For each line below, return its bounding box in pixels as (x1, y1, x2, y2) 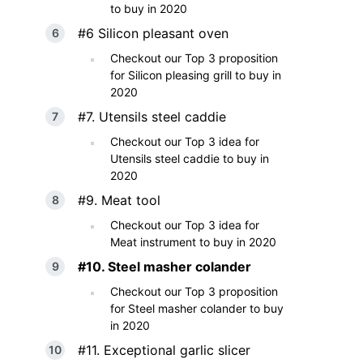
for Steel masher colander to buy (110, 301, 284, 315)
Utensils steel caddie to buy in (110, 152, 269, 165)
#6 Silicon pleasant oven (78, 25, 228, 41)
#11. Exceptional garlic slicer (78, 342, 250, 358)
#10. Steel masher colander (78, 258, 251, 275)
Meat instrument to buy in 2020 (110, 235, 276, 249)
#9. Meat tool (78, 192, 160, 208)
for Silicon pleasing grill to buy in (110, 68, 281, 82)
